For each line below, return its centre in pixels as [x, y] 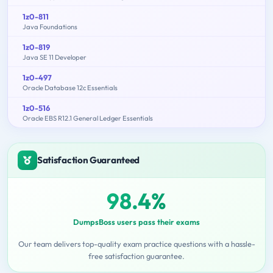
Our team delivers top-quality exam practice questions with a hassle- [136, 244]
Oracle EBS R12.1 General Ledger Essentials [88, 119]
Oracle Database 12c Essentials [70, 88]
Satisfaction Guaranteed [89, 160]
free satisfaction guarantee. [136, 256]
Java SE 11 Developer [55, 58]
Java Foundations [50, 27]
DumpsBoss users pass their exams [136, 222]
